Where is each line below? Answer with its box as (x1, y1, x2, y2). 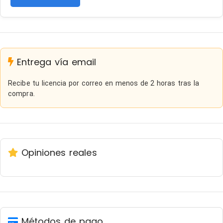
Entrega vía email (13, 56, 97, 68)
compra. (8, 90, 35, 98)
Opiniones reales (18, 146, 97, 159)
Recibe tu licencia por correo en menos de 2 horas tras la (8, 79, 200, 87)
